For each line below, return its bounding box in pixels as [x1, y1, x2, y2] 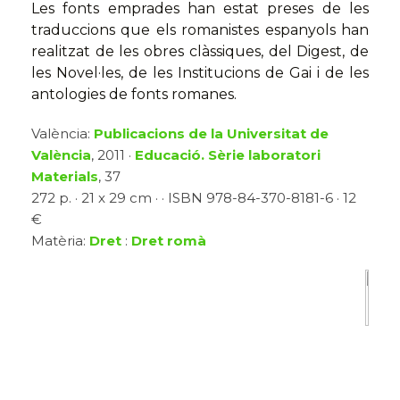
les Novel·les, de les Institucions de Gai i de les [31, 64, 369, 82]
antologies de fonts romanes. [31, 86, 237, 104]
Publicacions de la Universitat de [94, 125, 329, 143]
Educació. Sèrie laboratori [135, 146, 321, 164]
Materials [31, 168, 98, 186]
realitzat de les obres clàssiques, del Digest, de [31, 43, 369, 61]
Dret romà [131, 232, 206, 250]
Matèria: [31, 232, 89, 250]
